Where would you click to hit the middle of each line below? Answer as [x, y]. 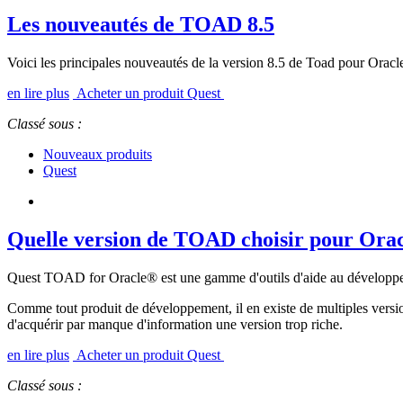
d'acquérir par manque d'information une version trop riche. [175, 324]
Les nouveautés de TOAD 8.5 [141, 25]
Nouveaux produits [98, 155]
